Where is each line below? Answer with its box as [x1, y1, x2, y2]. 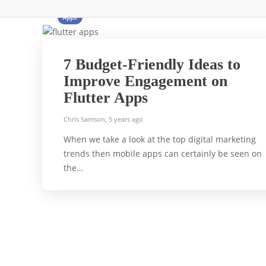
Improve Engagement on [64, 72, 227, 90]
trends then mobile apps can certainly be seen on [64, 148, 262, 159]
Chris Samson [64, 115, 105, 123]
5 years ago [109, 115, 143, 123]
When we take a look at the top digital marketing [64, 134, 256, 145]
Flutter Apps [64, 89, 148, 106]
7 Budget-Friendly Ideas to [64, 56, 240, 73]
